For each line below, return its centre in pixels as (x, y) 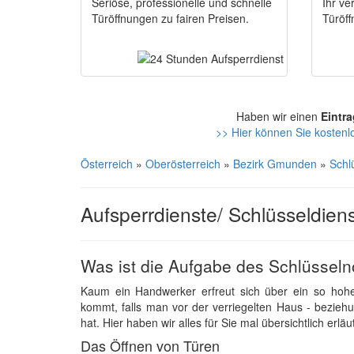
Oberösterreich (183, 164)
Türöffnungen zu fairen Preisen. (170, 18)
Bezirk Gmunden (275, 164)
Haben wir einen (279, 116)
